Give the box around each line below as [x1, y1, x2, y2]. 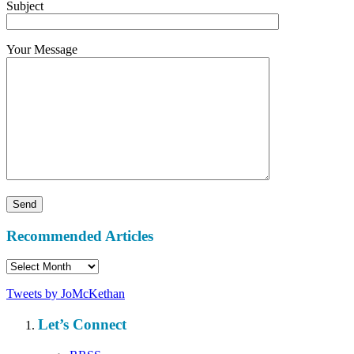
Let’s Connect [38, 316, 126, 333]
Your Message [6, 42, 77, 56]
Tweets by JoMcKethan [6, 287, 125, 301]
